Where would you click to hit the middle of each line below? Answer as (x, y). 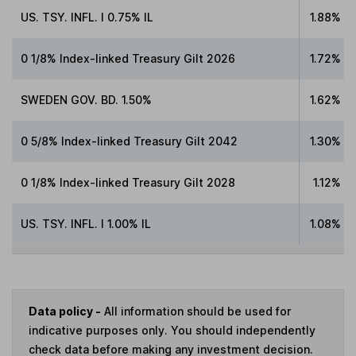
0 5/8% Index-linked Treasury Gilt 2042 (130, 141)
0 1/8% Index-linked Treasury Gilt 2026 (128, 58)
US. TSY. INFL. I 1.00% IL (86, 223)
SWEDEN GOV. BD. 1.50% (87, 99)
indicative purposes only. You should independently (172, 331)
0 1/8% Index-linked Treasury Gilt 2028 (128, 182)
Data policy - (65, 311)
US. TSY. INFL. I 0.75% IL (87, 17)
